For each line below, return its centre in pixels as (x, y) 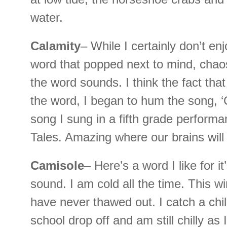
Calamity (55, 46)
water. (47, 18)
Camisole (57, 166)
